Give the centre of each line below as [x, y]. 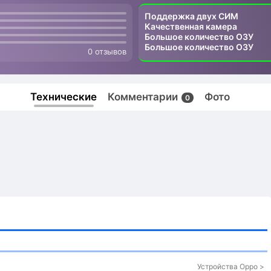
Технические [64, 97]
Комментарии [144, 97]
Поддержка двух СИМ [191, 16]
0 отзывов [107, 51]
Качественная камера [191, 26]
